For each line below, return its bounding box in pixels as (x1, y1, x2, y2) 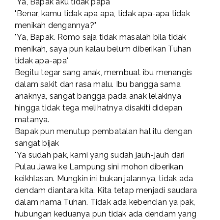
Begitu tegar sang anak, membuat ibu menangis (15, 68, 192, 78)
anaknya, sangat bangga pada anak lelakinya (15, 91, 181, 101)
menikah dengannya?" (15, 21, 96, 30)
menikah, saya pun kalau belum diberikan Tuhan (15, 44, 192, 54)
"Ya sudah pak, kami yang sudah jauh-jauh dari (15, 150, 185, 160)
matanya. (15, 115, 50, 125)
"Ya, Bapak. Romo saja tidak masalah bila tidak (15, 32, 187, 42)
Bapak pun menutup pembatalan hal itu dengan (15, 127, 192, 137)
